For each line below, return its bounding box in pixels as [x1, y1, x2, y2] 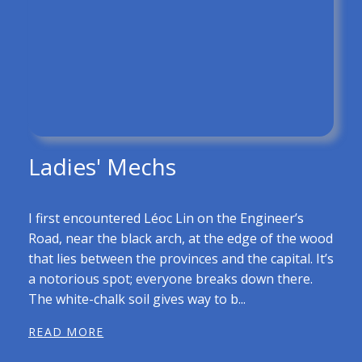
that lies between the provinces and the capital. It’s [28, 249, 334, 267]
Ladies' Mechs [28, 150, 176, 182]
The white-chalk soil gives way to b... [28, 289, 246, 308]
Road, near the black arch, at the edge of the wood [28, 229, 333, 247]
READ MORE [28, 323, 104, 339]
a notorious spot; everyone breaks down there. [28, 269, 313, 288]
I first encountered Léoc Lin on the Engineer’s [28, 208, 304, 227]
